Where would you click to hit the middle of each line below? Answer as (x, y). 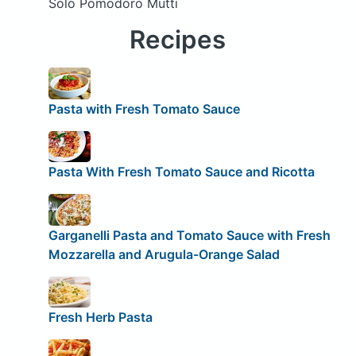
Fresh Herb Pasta (100, 317)
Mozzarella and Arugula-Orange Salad (164, 254)
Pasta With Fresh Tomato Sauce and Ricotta (181, 172)
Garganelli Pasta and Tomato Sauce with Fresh (189, 235)
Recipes (178, 39)
